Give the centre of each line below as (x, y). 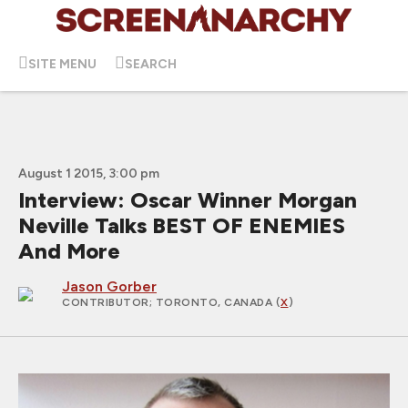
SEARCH (151, 64)
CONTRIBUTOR (106, 302)
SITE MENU (62, 64)
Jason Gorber (109, 286)
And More (69, 251)
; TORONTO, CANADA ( (214, 302)
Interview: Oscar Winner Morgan (188, 200)
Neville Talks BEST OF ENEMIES (182, 225)
